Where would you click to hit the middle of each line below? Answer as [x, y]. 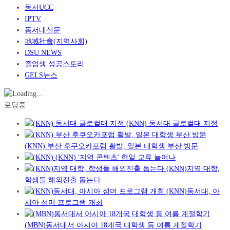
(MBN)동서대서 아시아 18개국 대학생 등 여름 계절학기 [113, 225]
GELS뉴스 [41, 75]
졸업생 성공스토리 [54, 64]
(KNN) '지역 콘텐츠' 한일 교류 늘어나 [116, 157]
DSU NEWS [43, 52]
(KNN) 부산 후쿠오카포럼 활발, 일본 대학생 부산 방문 [111, 146]
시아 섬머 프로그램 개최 [64, 202]
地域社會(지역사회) [56, 41]
